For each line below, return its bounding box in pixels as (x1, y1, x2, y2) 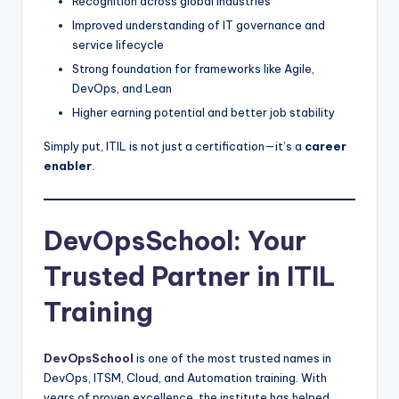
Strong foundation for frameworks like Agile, (72, 61, 314, 77)
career (305, 139, 346, 154)
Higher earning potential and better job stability (72, 105, 335, 120)
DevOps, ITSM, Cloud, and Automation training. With (44, 370, 327, 385)
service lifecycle (72, 37, 164, 53)
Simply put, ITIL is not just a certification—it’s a (44, 139, 305, 154)
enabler (44, 159, 92, 174)
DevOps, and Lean (72, 81, 172, 96)
